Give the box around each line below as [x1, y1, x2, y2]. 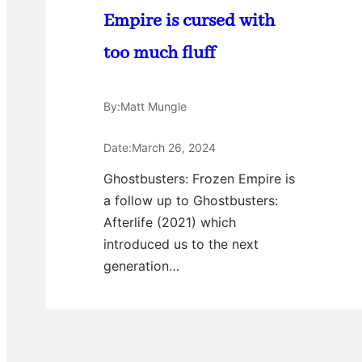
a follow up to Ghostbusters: [103, 192, 278, 209]
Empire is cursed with [103, 10, 275, 33]
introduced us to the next [103, 236, 259, 253]
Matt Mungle [120, 99, 187, 114]
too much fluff [103, 42, 215, 65]
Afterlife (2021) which [103, 214, 236, 231]
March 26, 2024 [132, 141, 216, 155]
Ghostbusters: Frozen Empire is [103, 170, 295, 187]
